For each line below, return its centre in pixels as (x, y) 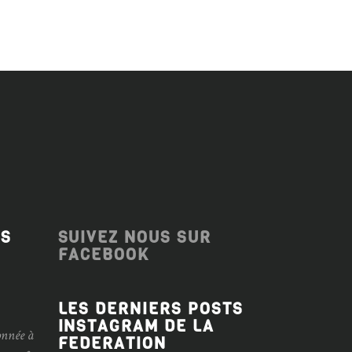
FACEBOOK (104, 255)
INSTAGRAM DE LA (136, 326)
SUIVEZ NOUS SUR (135, 237)
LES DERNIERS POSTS (151, 309)
